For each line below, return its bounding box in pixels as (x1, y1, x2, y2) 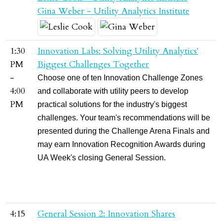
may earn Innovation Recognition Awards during (37, 140, 205, 148)
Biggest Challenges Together (37, 58, 149, 71)
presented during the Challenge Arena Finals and (37, 127, 210, 135)
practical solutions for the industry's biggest (37, 100, 187, 109)
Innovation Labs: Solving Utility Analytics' (37, 45, 198, 57)
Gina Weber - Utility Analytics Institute (37, 5, 189, 17)
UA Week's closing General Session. (37, 153, 166, 162)
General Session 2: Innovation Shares (37, 208, 175, 220)
